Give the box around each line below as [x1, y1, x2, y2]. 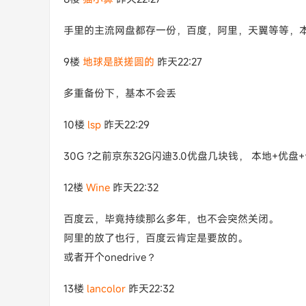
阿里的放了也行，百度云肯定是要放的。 [64, 231, 248, 245]
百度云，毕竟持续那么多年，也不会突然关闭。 [64, 212, 279, 225]
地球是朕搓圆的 [83, 55, 154, 68]
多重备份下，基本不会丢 [64, 86, 176, 100]
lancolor [87, 281, 126, 295]
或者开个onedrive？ [64, 250, 156, 264]
